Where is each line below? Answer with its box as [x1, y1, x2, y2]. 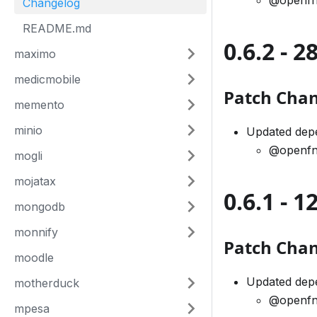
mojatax [14, 174, 56, 188]
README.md [23, 21, 91, 35]
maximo [14, 47, 56, 61]
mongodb [14, 200, 65, 214]
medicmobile [14, 72, 81, 86]
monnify [14, 225, 58, 239]
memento [14, 98, 64, 112]
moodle [14, 250, 54, 265]
